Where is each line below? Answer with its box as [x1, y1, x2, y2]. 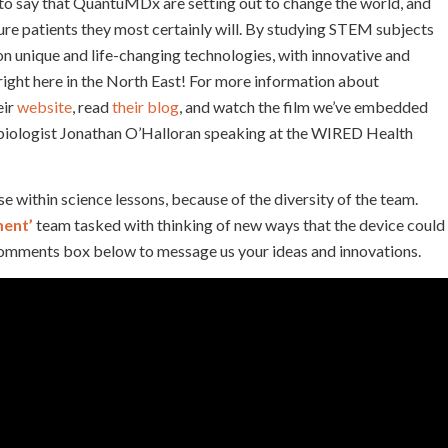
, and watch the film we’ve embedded [179, 97, 428, 117]
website [17, 97, 72, 117]
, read [72, 97, 112, 117]
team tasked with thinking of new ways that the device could [33, 214, 445, 234]
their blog [112, 97, 179, 117]
